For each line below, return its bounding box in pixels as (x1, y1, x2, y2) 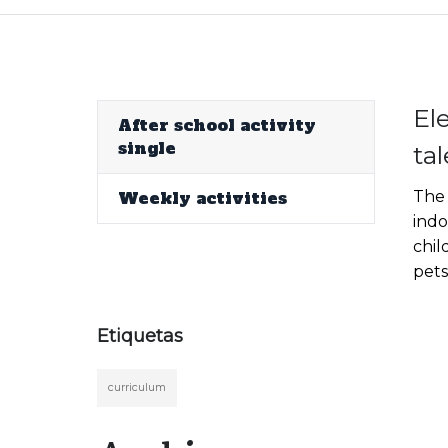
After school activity (118, 114, 316, 136)
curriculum (108, 381, 166, 394)
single (118, 137, 176, 159)
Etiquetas (97, 325, 183, 347)
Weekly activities (118, 187, 287, 209)
